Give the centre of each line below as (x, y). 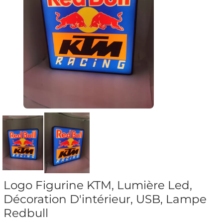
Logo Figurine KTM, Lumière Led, (98, 185)
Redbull (26, 213)
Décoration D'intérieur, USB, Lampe (105, 199)
